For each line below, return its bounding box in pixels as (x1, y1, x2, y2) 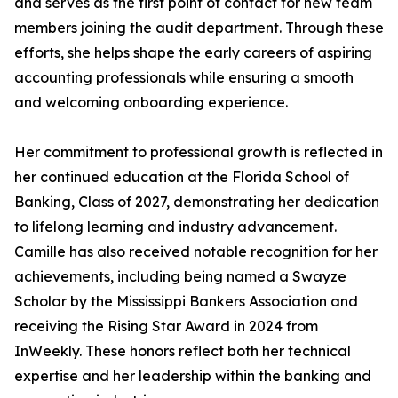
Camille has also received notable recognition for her (14, 243, 378, 260)
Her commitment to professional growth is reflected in (14, 143, 383, 161)
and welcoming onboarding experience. (14, 93, 288, 111)
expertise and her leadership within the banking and (14, 367, 371, 385)
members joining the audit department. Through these (14, 19, 384, 36)
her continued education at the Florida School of (14, 168, 349, 186)
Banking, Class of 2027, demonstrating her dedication (14, 193, 379, 211)
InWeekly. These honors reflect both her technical (14, 342, 351, 360)
